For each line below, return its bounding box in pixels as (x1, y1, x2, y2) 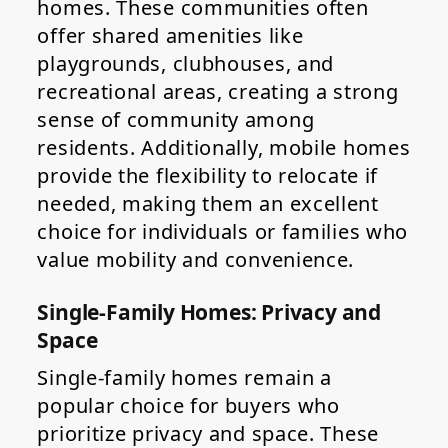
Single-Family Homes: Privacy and (37, 298, 382, 327)
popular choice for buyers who (37, 392, 340, 420)
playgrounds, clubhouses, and (37, 50, 335, 78)
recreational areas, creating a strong (37, 78, 399, 106)
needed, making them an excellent (37, 190, 379, 218)
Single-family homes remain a (37, 364, 333, 392)
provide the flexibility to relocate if (37, 162, 379, 190)
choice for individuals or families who (37, 218, 409, 246)
